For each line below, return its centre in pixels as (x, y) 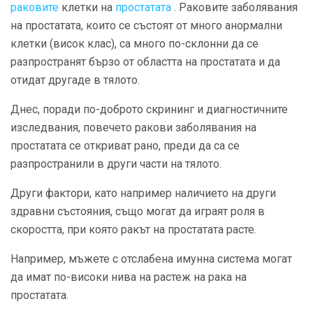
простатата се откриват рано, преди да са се (125, 145)
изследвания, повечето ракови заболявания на (133, 127)
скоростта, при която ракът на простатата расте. (133, 229)
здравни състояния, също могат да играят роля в (138, 211)
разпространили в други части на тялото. (116, 163)
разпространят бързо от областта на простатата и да (145, 61)
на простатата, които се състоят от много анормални (146, 25)
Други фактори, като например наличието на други (143, 193)
